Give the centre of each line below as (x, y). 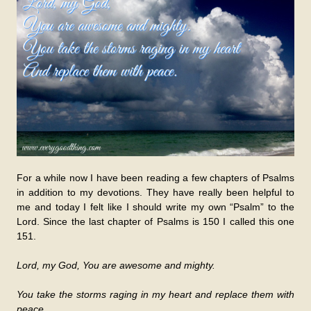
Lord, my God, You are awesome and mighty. (116, 266)
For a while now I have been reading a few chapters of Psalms (155, 178)
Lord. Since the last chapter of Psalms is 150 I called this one (155, 222)
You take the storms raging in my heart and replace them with (155, 295)
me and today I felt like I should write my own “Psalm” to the (155, 207)
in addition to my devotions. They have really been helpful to (155, 193)
